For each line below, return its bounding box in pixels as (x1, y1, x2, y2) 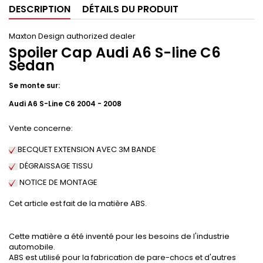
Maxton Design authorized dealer (9, 31, 136, 42)
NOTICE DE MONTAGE (19, 177, 97, 188)
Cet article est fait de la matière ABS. (9, 198, 147, 210)
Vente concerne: (9, 123, 73, 134)
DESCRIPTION (9, 2, 70, 16)
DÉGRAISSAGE (18, 160, 70, 172)
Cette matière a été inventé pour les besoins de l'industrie (9, 231, 230, 242)
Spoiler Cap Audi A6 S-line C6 (9, 43, 221, 63)
